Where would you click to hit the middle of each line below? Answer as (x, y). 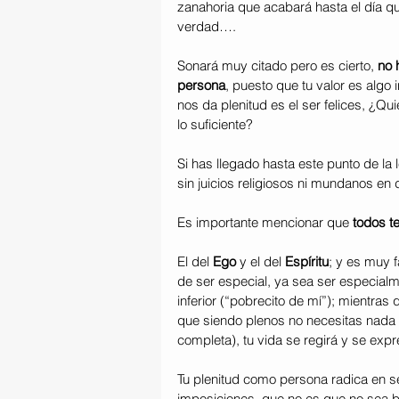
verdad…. (207, 26)
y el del (261, 261)
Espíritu (307, 261)
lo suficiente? (215, 124)
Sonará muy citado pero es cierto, (277, 65)
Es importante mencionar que (265, 222)
